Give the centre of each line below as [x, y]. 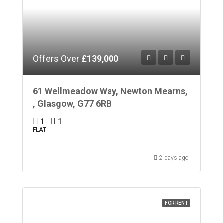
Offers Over [57, 58]
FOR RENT [176, 203]
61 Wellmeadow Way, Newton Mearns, [110, 91]
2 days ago [174, 158]
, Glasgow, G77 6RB [72, 103]
